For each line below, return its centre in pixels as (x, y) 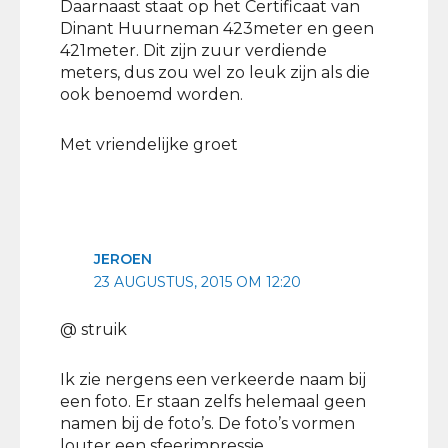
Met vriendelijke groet (149, 144)
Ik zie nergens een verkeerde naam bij (213, 380)
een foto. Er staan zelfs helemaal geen (213, 402)
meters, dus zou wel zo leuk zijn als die (215, 72)
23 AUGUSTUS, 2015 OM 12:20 (198, 281)
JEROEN (123, 258)
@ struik (93, 330)
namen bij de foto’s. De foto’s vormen (207, 424)
